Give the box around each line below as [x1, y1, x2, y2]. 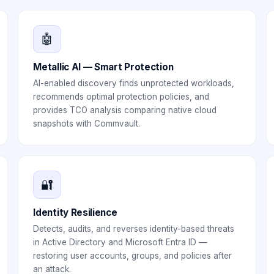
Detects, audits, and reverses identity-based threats [33, 224, 235, 234]
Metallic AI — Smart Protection [33, 61, 174, 73]
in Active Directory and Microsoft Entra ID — [33, 237, 208, 247]
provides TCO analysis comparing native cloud [33, 105, 217, 115]
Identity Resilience [33, 207, 117, 218]
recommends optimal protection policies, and [33, 92, 210, 102]
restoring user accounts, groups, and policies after [33, 251, 232, 261]
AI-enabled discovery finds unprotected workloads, [33, 78, 235, 88]
